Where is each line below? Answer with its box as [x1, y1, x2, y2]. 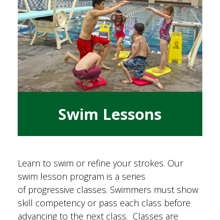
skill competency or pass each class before [17, 196, 191, 209]
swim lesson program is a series [17, 170, 145, 182]
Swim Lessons [58, 104, 162, 125]
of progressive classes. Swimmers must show [17, 183, 198, 195]
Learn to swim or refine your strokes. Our [17, 157, 183, 169]
